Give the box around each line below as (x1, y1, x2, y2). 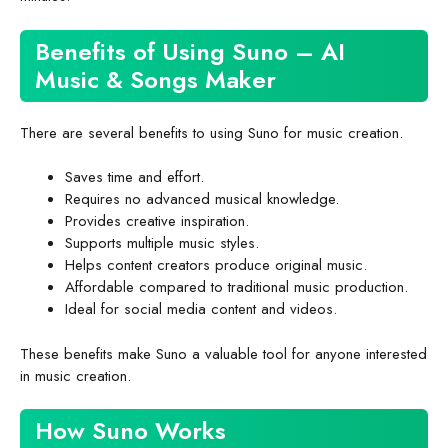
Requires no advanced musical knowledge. (65, 188, 339, 211)
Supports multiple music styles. (65, 232, 259, 255)
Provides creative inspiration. (65, 210, 249, 233)
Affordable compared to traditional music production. (65, 276, 408, 299)
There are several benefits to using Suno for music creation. (20, 121, 403, 144)
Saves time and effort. (65, 166, 204, 189)
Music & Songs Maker (35, 61, 276, 97)
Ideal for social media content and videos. (65, 298, 337, 321)
